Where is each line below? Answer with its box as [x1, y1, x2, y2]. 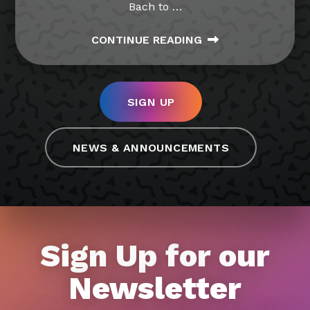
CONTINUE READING [91, 33, 202, 46]
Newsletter [69, 269, 241, 307]
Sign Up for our [40, 237, 270, 274]
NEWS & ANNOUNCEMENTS [73, 140, 229, 154]
